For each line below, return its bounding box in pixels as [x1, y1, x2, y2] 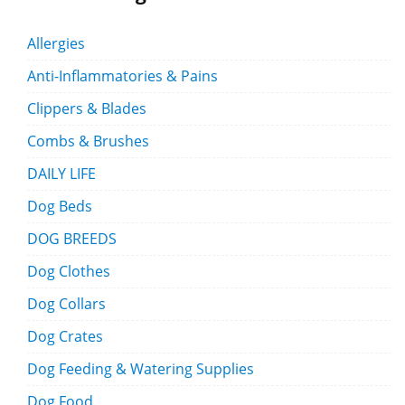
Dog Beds [27, 196, 92, 217]
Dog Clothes [27, 261, 110, 282]
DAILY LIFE [27, 164, 96, 184]
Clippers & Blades [27, 99, 146, 119]
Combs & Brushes [27, 131, 149, 152]
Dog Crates [27, 326, 103, 347]
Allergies [27, 33, 85, 54]
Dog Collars [27, 294, 106, 315]
